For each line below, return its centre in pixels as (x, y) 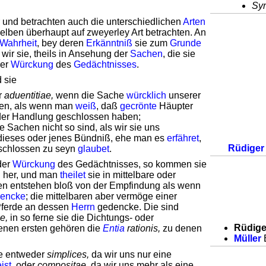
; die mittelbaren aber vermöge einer (101, 196)
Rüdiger (246, 148)
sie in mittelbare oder (131, 175)
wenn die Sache (90, 95)
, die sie (179, 54)
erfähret (183, 138)
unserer (183, 95)
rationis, (144, 228)
